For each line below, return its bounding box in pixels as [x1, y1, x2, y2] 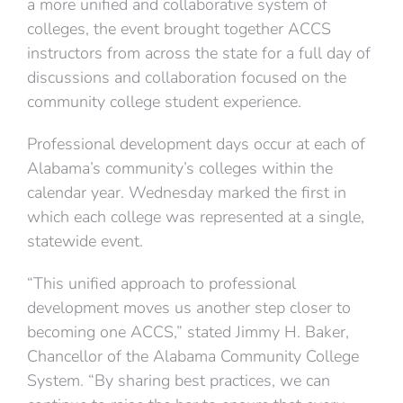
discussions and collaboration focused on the [27, 67, 346, 88]
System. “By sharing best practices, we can [27, 370, 330, 391]
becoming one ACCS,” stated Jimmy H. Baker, [27, 321, 349, 343]
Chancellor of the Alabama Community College [27, 345, 359, 367]
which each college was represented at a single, [27, 206, 364, 228]
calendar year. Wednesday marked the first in [27, 182, 346, 203]
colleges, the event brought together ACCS [27, 18, 331, 40]
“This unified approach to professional [27, 273, 296, 294]
